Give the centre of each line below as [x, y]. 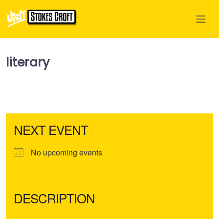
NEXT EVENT [51, 129]
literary [28, 62]
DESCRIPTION [54, 198]
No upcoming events [66, 152]
